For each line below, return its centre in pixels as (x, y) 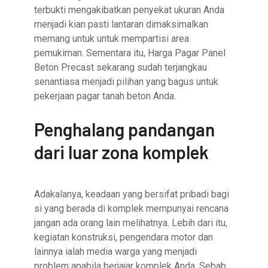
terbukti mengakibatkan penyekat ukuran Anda (130, 10)
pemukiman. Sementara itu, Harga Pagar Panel (130, 53)
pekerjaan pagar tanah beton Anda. (105, 96)
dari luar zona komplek (122, 152)
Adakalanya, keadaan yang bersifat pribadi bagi (132, 194)
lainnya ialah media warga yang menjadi (116, 252)
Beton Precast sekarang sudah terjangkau (121, 68)
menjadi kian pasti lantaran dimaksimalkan (121, 25)
